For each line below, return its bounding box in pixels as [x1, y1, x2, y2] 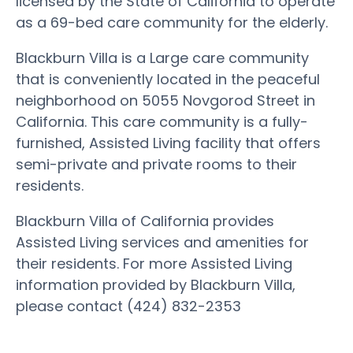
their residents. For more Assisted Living [16, 253, 292, 273]
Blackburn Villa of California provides [16, 210, 274, 231]
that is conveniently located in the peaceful [16, 69, 320, 89]
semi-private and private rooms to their [16, 154, 297, 174]
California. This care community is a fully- [16, 111, 308, 132]
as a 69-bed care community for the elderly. [16, 12, 328, 32]
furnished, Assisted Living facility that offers [16, 132, 321, 153]
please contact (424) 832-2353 [16, 295, 241, 316]
